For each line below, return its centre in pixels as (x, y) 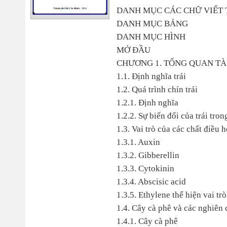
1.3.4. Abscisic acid (151, 182)
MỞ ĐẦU (133, 50)
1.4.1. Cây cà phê (147, 221)
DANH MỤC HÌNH (151, 37)
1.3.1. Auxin (138, 142)
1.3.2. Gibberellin (148, 155)
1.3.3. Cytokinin (145, 168)
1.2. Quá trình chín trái (157, 89)
